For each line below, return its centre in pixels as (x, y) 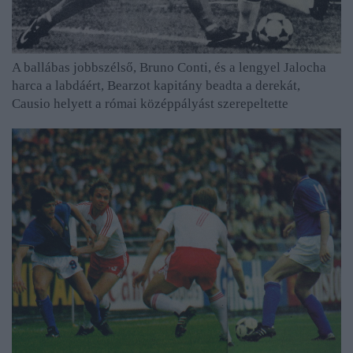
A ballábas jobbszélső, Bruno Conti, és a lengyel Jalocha (169, 68)
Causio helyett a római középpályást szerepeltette (150, 104)
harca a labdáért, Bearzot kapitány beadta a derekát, (156, 86)
